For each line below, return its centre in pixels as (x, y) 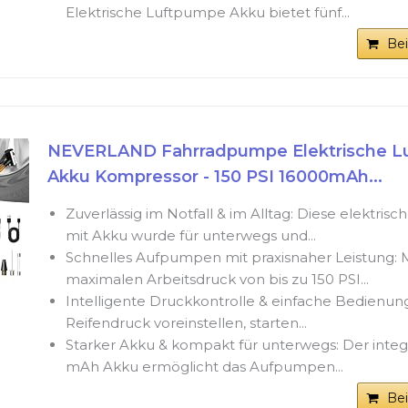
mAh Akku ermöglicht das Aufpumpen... (204, 367)
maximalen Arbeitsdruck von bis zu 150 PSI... (217, 280)
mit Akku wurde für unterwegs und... (190, 236)
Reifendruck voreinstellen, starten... (186, 323)
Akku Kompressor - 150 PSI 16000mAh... (214, 177)
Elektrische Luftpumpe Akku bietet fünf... (207, 13)
